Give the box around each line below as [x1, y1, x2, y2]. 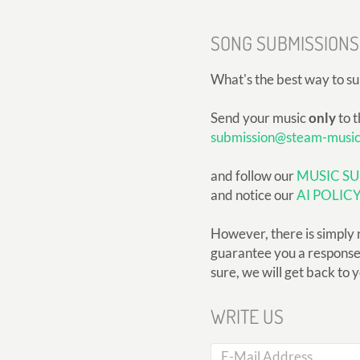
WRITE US [211, 303, 284, 329]
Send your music [211, 108, 309, 126]
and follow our [211, 166, 297, 184]
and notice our [211, 186, 297, 203]
